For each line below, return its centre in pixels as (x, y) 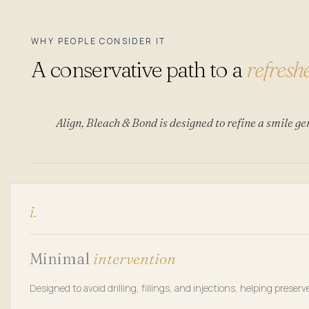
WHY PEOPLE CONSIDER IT (99, 41)
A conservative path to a (139, 69)
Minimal (61, 258)
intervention (134, 258)
